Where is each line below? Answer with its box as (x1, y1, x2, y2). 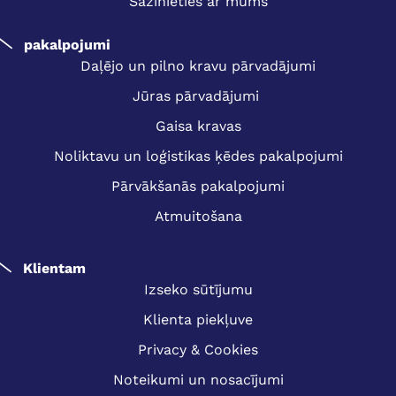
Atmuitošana (154, 207, 242, 225)
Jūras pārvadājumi (133, 87, 263, 104)
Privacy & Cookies (138, 340, 258, 358)
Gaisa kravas (155, 117, 241, 134)
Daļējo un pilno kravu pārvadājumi (80, 57, 316, 74)
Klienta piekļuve (143, 310, 253, 328)
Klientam (22, 259, 86, 277)
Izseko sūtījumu (143, 280, 253, 298)
